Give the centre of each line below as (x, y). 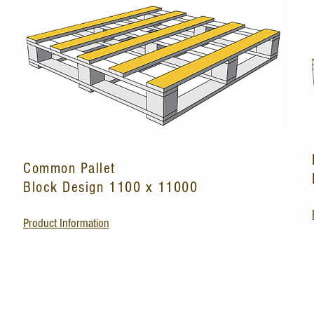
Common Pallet (72, 169)
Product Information (66, 223)
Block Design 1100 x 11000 (111, 187)
